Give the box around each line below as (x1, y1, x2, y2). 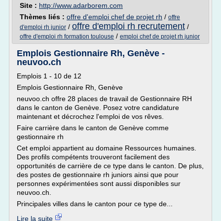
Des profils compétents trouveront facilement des (17, 153, 170, 161)
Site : (20, 1, 39, 9)
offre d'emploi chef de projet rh (67, 13, 162, 21)
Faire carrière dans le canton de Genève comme (17, 124, 169, 132)
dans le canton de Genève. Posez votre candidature (17, 104, 179, 111)
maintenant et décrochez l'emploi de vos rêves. (17, 112, 164, 120)
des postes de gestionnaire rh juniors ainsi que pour (17, 171, 179, 179)
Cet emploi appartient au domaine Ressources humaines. (17, 144, 196, 152)
